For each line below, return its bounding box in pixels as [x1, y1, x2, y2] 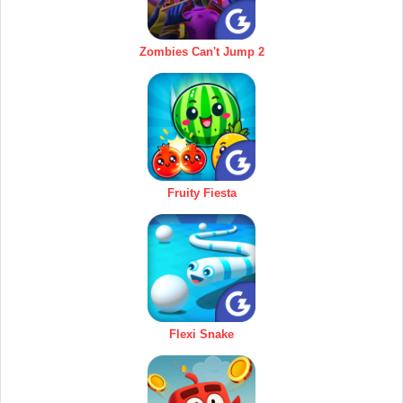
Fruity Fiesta [166, 186, 237, 201]
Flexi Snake [169, 327, 234, 342]
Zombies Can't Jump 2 [139, 45, 264, 59]
